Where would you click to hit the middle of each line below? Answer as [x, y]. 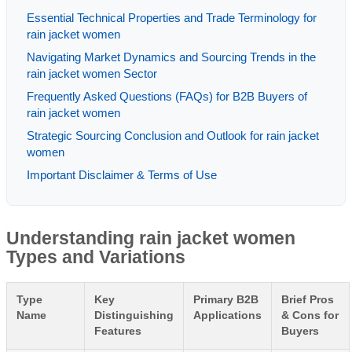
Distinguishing [134, 315]
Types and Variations [96, 257]
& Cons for [310, 315]
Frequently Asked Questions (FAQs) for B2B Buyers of [167, 96]
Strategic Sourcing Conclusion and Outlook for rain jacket [173, 136]
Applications [227, 315]
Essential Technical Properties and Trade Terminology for [172, 18]
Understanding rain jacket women [151, 238]
